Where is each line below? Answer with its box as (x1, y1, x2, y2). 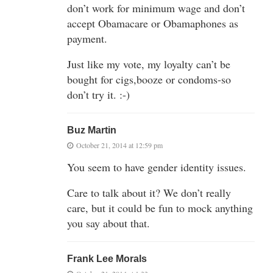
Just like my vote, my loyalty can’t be (67, 56, 230, 71)
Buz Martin (67, 124, 116, 135)
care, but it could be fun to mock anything (67, 200, 253, 215)
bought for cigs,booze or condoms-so (67, 71, 231, 87)
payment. (67, 30, 107, 46)
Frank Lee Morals (67, 253, 147, 264)
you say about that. (67, 215, 150, 230)
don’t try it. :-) (67, 87, 130, 102)
